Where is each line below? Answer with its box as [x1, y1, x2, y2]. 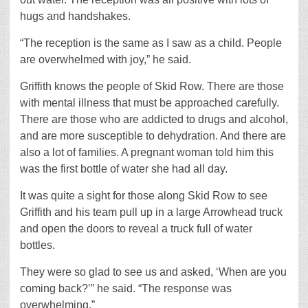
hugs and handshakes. [20, 10, 131, 23]
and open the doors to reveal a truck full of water [20, 223, 252, 235]
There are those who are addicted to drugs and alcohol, [20, 113, 288, 126]
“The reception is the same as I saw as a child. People [20, 37, 282, 49]
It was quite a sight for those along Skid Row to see [20, 190, 267, 202]
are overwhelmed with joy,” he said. [20, 54, 191, 66]
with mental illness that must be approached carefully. [20, 97, 279, 109]
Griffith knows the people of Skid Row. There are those [20, 80, 284, 93]
